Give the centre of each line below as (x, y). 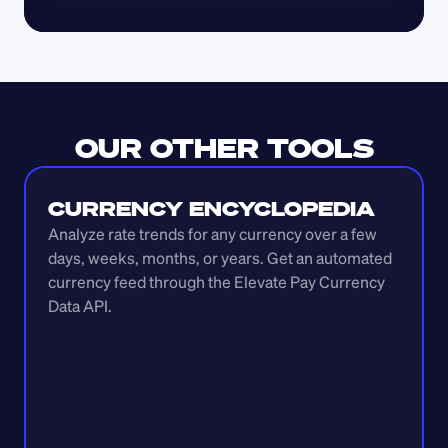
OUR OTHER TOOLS (224, 148)
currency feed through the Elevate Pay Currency (216, 282)
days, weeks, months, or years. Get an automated (220, 258)
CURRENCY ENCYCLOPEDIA (211, 208)
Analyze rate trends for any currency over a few (212, 234)
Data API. (80, 306)
